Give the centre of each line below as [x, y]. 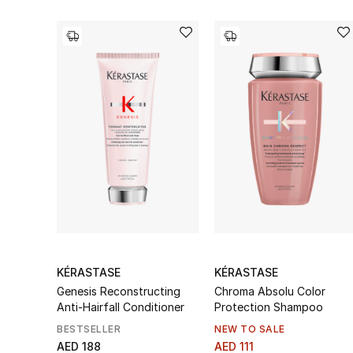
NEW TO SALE [250, 329]
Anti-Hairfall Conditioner [121, 307]
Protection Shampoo [269, 307]
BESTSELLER [89, 329]
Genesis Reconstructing [119, 291]
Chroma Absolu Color [270, 291]
